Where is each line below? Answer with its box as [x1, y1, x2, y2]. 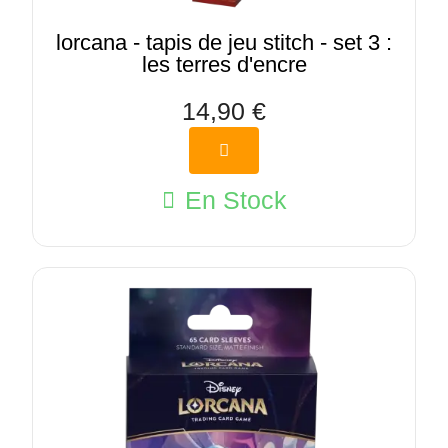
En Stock [184, 186, 287, 215]
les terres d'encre [141, 51, 307, 77]
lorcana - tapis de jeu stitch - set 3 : [56, 29, 392, 55]
